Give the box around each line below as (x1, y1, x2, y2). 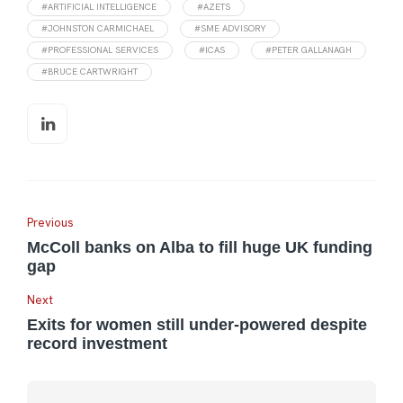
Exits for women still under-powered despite (27, 315, 367, 334)
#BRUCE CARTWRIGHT (41, 65, 138, 77)
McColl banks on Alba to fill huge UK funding (27, 237, 372, 256)
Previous (27, 214, 74, 230)
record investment (27, 334, 167, 353)
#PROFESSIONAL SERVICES (41, 43, 158, 56)
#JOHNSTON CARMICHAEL (41, 22, 154, 34)
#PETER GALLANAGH (265, 43, 352, 56)
